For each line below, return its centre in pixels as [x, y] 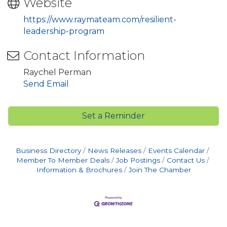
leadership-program [64, 31]
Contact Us [185, 160]
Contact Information [84, 55]
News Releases [115, 150]
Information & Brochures [79, 169]
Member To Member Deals [63, 160]
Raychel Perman [57, 72]
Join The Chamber [160, 169]
